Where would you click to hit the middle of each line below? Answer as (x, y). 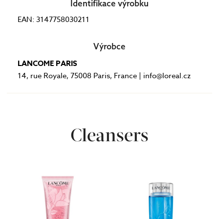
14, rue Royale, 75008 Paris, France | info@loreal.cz (104, 76)
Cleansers (109, 134)
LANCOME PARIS (48, 63)
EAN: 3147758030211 (54, 19)
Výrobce (109, 46)
